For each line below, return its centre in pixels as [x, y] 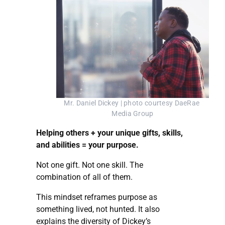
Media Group [133, 114]
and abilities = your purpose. [87, 145]
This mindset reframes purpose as [97, 197]
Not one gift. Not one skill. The [90, 165]
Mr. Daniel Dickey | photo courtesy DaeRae [132, 103]
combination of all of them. [84, 177]
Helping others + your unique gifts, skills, [109, 133]
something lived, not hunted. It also [98, 209]
